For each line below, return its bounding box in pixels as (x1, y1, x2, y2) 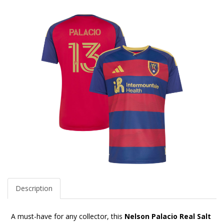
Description (15, 183, 52, 193)
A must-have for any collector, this (11, 211, 124, 221)
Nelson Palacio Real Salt (124, 211, 211, 221)
